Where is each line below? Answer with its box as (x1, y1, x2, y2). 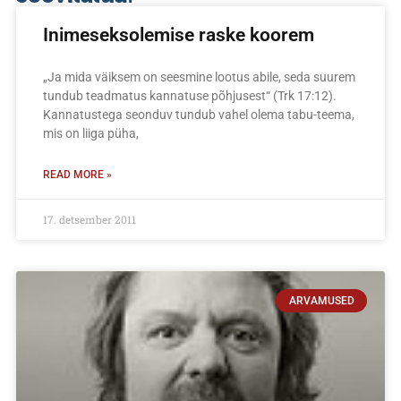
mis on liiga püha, (43, 125, 139, 141)
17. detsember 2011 (43, 211, 136, 226)
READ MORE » (43, 167, 112, 181)
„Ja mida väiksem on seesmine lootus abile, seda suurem (43, 69, 355, 84)
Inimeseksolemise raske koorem (43, 23, 314, 46)
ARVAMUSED (288, 294, 354, 307)
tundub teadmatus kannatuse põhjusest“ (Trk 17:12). (43, 88, 337, 103)
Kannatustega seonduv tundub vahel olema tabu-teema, (43, 107, 354, 122)
